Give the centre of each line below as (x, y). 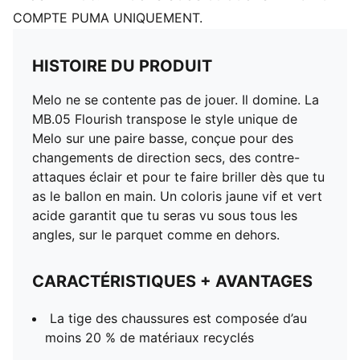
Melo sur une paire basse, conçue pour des (163, 138)
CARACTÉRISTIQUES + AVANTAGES (172, 281)
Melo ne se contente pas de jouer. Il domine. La (176, 100)
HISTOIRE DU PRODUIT (122, 66)
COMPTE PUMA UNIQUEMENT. (108, 18)
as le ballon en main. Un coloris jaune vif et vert (177, 196)
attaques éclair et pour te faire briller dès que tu (178, 177)
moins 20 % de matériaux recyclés (149, 337)
